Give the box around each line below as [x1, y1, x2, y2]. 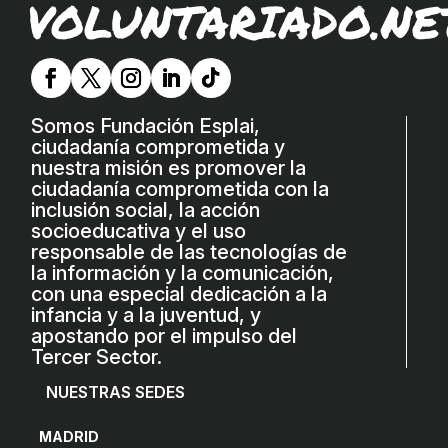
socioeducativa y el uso [31, 218, 247, 243]
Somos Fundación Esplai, [31, 113, 261, 138]
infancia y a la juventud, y [31, 302, 262, 327]
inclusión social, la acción [31, 197, 261, 222]
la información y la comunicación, [31, 260, 335, 285]
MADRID [38, 427, 99, 445]
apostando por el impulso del [31, 323, 298, 348]
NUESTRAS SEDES [45, 382, 185, 403]
